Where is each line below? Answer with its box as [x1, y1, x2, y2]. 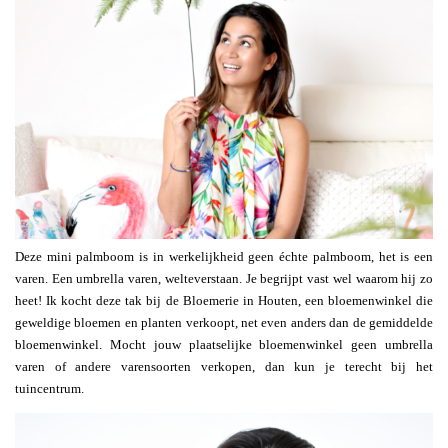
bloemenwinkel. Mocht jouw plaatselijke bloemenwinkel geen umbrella [15, 336, 433, 352]
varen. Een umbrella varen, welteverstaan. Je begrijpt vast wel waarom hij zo [15, 270, 433, 286]
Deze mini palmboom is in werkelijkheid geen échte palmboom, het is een [15, 248, 433, 264]
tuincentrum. [15, 380, 84, 396]
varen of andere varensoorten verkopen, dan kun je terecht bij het [15, 358, 433, 374]
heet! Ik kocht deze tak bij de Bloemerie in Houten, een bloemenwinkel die [15, 292, 433, 308]
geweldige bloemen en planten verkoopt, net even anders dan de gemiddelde [15, 314, 433, 330]
